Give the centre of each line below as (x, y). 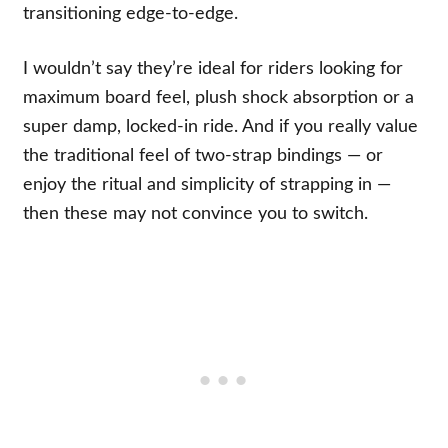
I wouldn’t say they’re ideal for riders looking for (213, 68)
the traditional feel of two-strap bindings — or (203, 155)
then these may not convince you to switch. (196, 213)
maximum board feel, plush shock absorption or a (219, 97)
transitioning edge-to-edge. (131, 13)
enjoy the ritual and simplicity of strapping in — (207, 184)
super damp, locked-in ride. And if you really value (221, 126)
